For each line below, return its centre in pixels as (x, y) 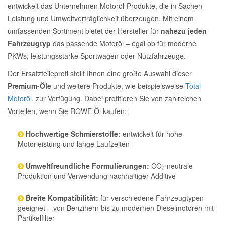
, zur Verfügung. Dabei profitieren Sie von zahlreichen (117, 98)
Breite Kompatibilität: (62, 198)
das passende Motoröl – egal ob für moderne (124, 43)
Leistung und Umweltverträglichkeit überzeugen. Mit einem (101, 18)
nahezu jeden (184, 31)
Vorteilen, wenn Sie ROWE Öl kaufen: (67, 111)
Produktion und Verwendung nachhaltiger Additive (97, 176)
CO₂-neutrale (171, 166)
